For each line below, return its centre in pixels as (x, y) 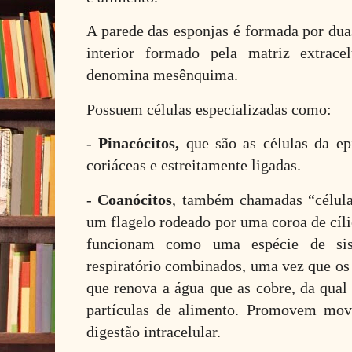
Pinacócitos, (139, 143)
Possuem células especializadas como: (209, 109)
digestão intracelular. (154, 331)
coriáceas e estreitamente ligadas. (194, 165)
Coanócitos (132, 199)
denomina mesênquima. (162, 75)
